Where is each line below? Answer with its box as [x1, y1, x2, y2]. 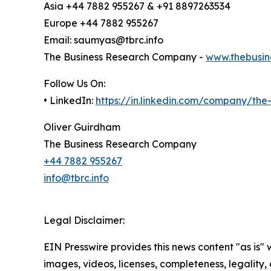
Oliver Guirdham [44, 121, 120, 134]
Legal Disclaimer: [44, 214, 125, 227]
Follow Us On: [44, 77, 105, 90]
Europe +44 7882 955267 [44, 17, 158, 30]
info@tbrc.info [44, 172, 109, 184]
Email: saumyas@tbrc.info [44, 34, 163, 47]
